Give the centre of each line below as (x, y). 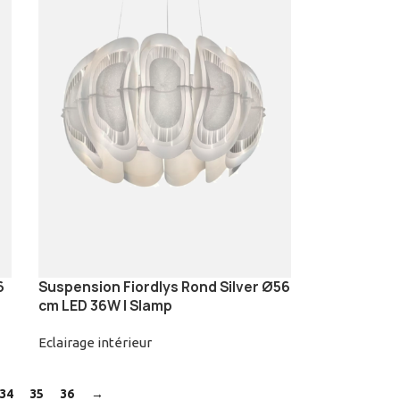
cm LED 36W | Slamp (105, 306)
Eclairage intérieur (95, 343)
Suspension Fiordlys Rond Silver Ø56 (164, 287)
